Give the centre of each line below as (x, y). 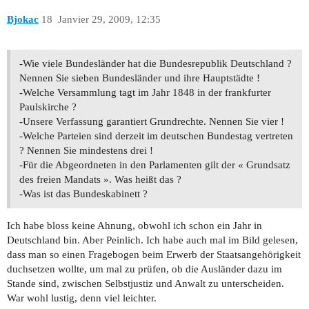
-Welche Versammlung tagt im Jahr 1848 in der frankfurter (145, 93)
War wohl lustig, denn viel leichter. (82, 298)
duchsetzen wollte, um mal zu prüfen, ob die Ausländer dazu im (144, 269)
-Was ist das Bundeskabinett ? (83, 194)
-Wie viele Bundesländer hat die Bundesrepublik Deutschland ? (156, 64)
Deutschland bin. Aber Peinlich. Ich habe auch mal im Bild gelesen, (152, 240)
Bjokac (23, 19)
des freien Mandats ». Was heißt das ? (100, 180)
